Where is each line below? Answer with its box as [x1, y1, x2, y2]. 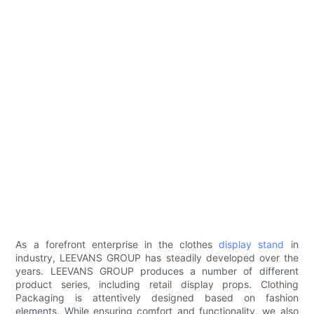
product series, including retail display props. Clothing [15, 278, 299, 291]
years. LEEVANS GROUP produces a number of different [15, 265, 299, 278]
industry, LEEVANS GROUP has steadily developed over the [15, 252, 299, 264]
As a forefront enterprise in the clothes [15, 238, 219, 251]
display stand [219, 238, 285, 251]
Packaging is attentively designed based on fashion [15, 292, 299, 304]
